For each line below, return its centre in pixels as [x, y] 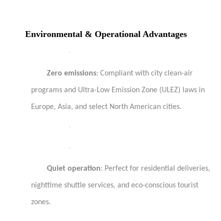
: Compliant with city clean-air [145, 74]
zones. [41, 202]
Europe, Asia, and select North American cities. [106, 107]
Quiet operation [74, 169]
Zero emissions [72, 74]
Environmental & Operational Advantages [106, 34]
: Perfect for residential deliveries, [155, 169]
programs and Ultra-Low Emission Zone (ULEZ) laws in [118, 90]
